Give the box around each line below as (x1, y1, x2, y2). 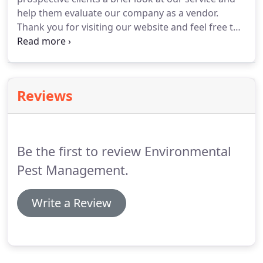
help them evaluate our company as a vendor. (17, 6, 218, 19)
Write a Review (32, 195, 112, 211)
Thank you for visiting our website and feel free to (17, 21, 239, 33)
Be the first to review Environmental (17, 143, 231, 160)
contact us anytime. (17, 35, 104, 48)
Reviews (17, 86, 73, 105)
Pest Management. (17, 161, 129, 178)
